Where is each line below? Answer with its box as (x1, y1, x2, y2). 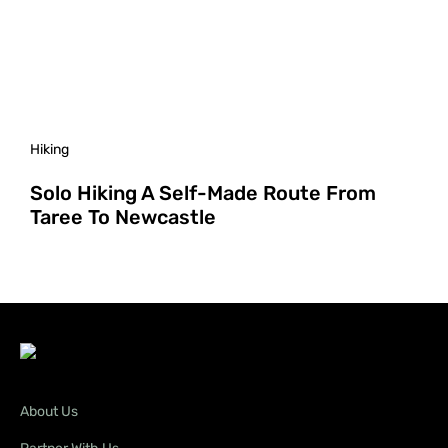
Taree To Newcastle (30, 204, 216, 229)
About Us (20, 402, 78, 420)
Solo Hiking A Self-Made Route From (30, 180, 376, 205)
